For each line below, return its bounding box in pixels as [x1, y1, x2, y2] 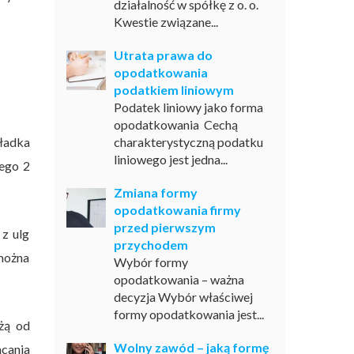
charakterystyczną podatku [113, 134, 263, 149]
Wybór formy [113, 254, 188, 269]
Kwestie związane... [113, 14, 218, 29]
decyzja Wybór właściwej [113, 289, 253, 304]
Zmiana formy [113, 185, 198, 200]
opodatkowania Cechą [113, 117, 238, 132]
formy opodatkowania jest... [113, 307, 264, 322]
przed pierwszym [113, 220, 216, 235]
